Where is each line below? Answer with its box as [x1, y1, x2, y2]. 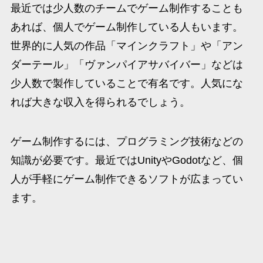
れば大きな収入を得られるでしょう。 [10, 96, 190, 108]
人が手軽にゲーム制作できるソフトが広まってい [10, 173, 243, 186]
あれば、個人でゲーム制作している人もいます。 [10, 21, 243, 33]
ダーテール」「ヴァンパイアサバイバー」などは [10, 58, 243, 70]
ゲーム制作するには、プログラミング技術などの [10, 136, 243, 148]
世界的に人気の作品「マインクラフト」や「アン [10, 39, 243, 52]
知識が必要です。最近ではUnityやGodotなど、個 [10, 154, 243, 167]
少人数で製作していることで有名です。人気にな [10, 77, 243, 89]
